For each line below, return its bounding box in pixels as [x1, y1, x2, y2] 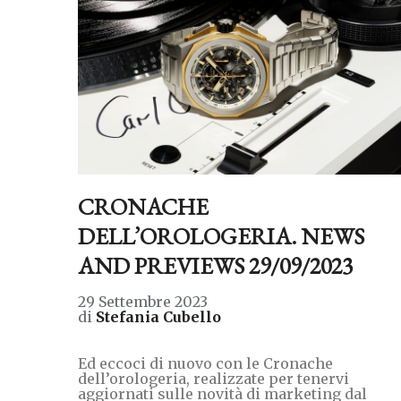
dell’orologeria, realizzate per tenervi [78, 369, 349, 388]
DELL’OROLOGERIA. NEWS [78, 220, 364, 252]
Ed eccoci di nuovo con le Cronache [78, 354, 333, 372]
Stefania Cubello [96, 307, 221, 326]
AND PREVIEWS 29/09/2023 [78, 250, 353, 281]
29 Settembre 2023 [78, 292, 208, 311]
